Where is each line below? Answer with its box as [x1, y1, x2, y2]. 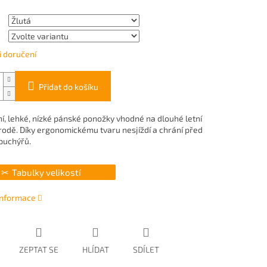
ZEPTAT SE [18, 244, 58, 254]
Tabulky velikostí [11, 167, 81, 178]
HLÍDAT [82, 244, 109, 254]
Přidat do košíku [38, 82, 98, 92]
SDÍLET [132, 244, 159, 254]
